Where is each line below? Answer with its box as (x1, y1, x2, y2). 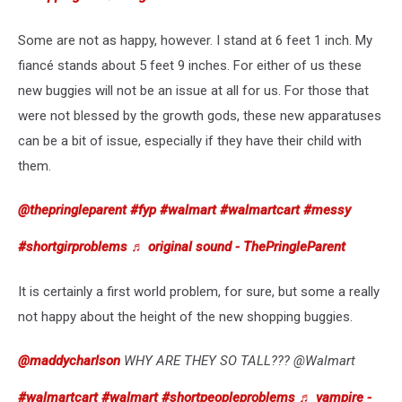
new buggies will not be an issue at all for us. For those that (18, 82, 369, 99)
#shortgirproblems (18, 238, 127, 255)
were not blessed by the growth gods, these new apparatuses (18, 107, 381, 124)
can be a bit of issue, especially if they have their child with (18, 132, 362, 149)
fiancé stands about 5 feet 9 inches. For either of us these (18, 57, 362, 74)
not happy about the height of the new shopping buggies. (18, 308, 353, 325)
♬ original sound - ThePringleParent (131, 238, 345, 255)
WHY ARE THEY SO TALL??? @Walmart (120, 352, 355, 369)
